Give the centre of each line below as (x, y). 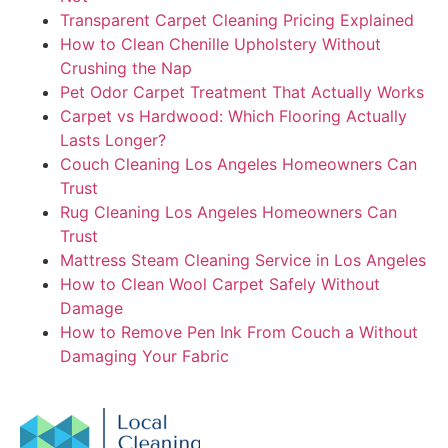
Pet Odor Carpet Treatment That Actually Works (242, 91)
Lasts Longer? (113, 139)
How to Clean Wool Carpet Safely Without (220, 283)
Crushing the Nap (126, 67)
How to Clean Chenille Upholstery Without (220, 43)
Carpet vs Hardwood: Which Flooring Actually (233, 115)
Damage (91, 307)
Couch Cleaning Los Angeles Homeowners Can (238, 163)
